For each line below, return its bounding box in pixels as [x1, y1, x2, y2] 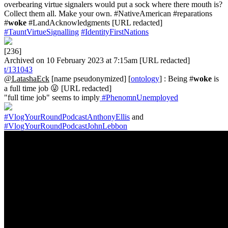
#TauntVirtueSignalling [4, 27, 79, 36]
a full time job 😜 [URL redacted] [4, 83, 111, 93]
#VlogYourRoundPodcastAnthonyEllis [4, 112, 130, 121]
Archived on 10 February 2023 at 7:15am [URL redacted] [4, 55, 190, 65]
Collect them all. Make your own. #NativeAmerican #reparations [4, 9, 212, 18]
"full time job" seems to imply [4, 93, 100, 102]
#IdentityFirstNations [81, 27, 149, 36]
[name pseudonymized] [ [49, 74, 131, 83]
